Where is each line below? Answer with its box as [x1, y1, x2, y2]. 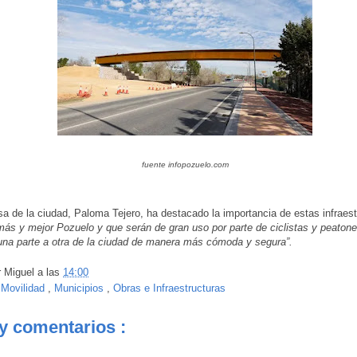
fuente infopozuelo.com [141, 159, 229, 169]
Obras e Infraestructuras [113, 282, 226, 295]
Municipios [54, 282, 107, 295]
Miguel [4, 266, 37, 279]
